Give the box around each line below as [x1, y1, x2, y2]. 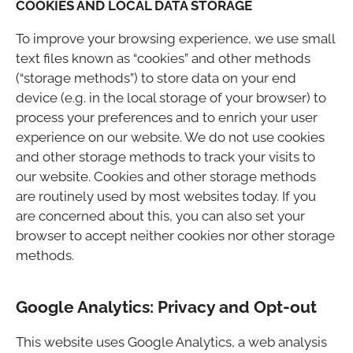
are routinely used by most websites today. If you [16, 188, 316, 204]
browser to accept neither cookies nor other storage [16, 227, 335, 243]
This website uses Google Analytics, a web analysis [16, 333, 327, 350]
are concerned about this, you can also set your [16, 207, 305, 224]
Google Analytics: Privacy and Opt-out [16, 296, 317, 317]
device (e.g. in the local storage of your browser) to [16, 89, 326, 106]
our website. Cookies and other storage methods [16, 168, 316, 184]
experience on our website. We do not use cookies [16, 128, 325, 145]
